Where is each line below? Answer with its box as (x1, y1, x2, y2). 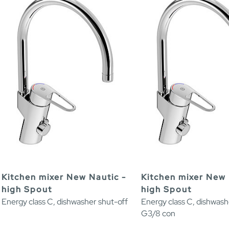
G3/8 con (141, 208, 175, 219)
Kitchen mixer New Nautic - (2, 172, 126, 183)
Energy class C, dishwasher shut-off (2, 196, 128, 208)
